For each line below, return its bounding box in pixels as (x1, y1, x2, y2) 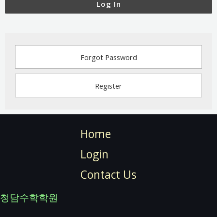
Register (95, 81, 122, 91)
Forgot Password (80, 52, 137, 62)
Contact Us (80, 167, 137, 183)
